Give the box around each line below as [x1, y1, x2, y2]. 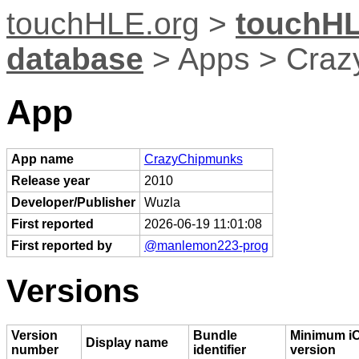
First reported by [10, 238, 112, 252]
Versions [6, 272, 139, 309]
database [6, 42, 143, 76]
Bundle [192, 329, 237, 343]
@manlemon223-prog [143, 238, 268, 252]
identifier [192, 343, 246, 357]
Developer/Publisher [10, 195, 135, 209]
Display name [85, 336, 168, 350]
